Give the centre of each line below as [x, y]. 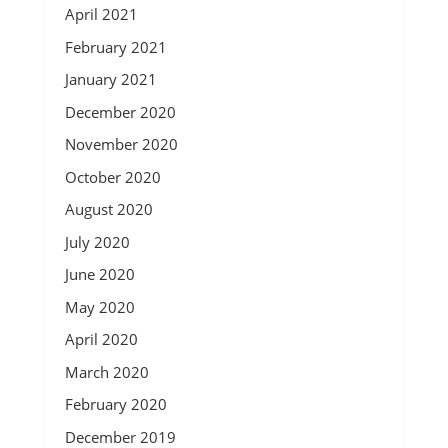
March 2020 [106, 371]
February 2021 [115, 46]
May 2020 [99, 306]
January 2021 [110, 79]
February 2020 [115, 404]
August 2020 [108, 209]
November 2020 [121, 144]
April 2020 [101, 339]
